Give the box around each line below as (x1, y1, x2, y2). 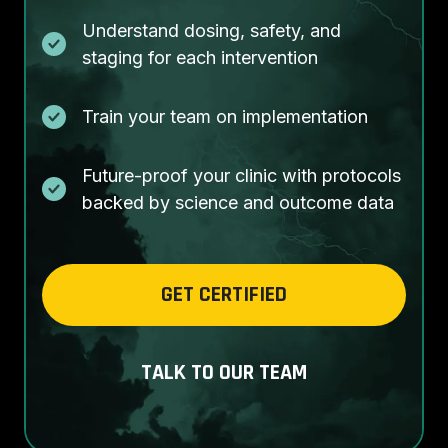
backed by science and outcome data (82, 192, 394, 214)
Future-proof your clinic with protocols (82, 165, 401, 187)
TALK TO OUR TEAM (141, 359, 307, 388)
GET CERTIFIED (161, 281, 287, 310)
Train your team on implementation (82, 106, 368, 128)
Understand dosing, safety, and (82, 20, 341, 42)
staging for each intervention (82, 47, 318, 69)
